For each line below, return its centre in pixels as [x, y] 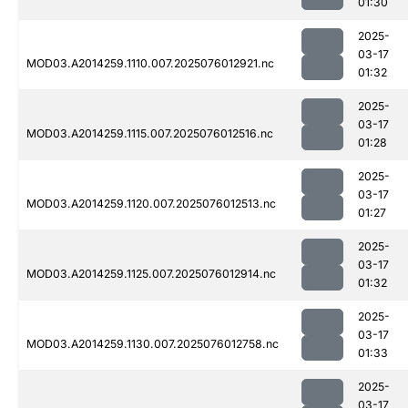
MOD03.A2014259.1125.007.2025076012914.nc [151, 274]
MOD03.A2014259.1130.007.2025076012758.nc [153, 344]
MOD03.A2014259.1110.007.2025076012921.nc [150, 64]
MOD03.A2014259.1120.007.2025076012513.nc [151, 204]
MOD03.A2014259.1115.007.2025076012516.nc [150, 134]
